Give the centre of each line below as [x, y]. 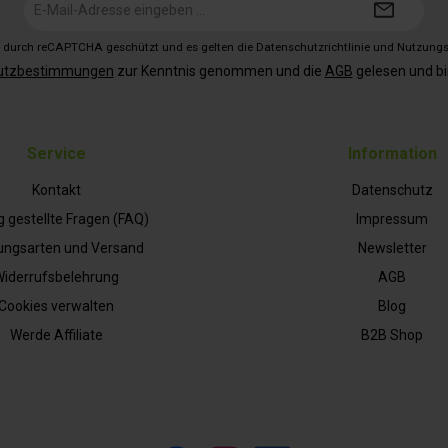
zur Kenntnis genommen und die [219, 71]
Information [392, 154]
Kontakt [56, 190]
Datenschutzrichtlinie [313, 47]
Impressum [392, 219]
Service [56, 154]
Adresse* [210, 35]
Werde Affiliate [56, 335]
